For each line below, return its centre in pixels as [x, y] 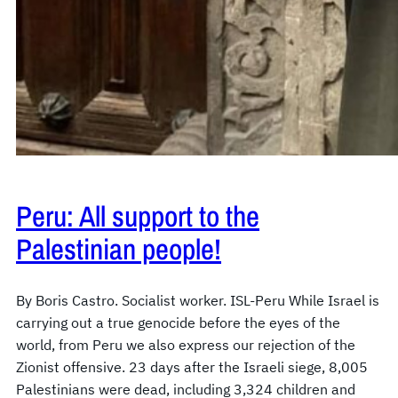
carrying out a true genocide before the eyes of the [178, 323]
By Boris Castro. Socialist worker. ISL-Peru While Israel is [198, 301]
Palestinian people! [119, 249]
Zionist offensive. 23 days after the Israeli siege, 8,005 [192, 367]
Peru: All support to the [138, 216]
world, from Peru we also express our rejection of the [186, 345]
